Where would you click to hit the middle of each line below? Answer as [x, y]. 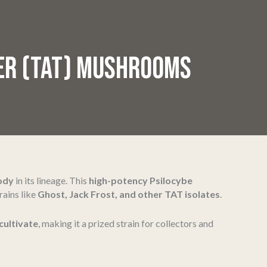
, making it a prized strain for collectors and [126, 223]
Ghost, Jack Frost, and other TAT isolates [129, 194]
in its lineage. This [51, 180]
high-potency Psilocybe [141, 180]
